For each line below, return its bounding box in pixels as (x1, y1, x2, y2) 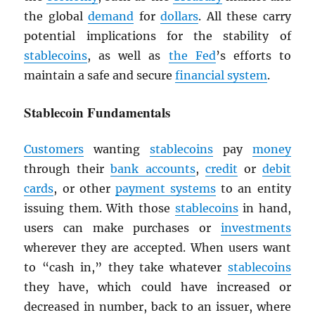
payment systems (115, 181, 217, 196)
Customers (24, 142, 84, 157)
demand (88, 9, 134, 24)
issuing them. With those (24, 201, 175, 216)
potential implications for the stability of (24, 29, 291, 44)
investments (220, 221, 291, 236)
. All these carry (198, 9, 291, 24)
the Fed (168, 49, 216, 63)
